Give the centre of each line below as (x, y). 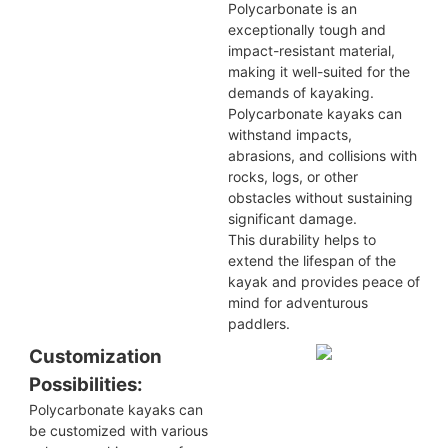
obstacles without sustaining (321, 197)
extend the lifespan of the (312, 260)
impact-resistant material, (312, 50)
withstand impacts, (290, 134)
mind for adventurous (298, 302)
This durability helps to (302, 239)
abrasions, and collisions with (323, 155)
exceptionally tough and (307, 29)
